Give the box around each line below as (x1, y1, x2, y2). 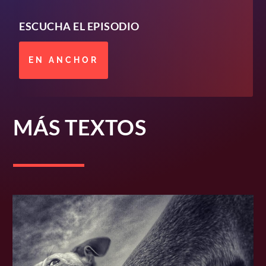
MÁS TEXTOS (13, 114, 147, 140)
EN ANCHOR (28, 55, 99, 65)
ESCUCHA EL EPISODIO (19, 20, 140, 33)
